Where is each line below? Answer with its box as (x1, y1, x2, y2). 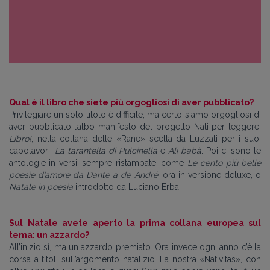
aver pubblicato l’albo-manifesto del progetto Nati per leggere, (9, 121, 261, 131)
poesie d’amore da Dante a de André (9, 169, 158, 180)
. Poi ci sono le (201, 145, 261, 155)
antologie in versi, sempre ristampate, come (9, 157, 187, 168)
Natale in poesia (9, 181, 75, 192)
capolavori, (9, 145, 55, 155)
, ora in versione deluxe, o (157, 169, 262, 180)
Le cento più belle (187, 157, 262, 168)
